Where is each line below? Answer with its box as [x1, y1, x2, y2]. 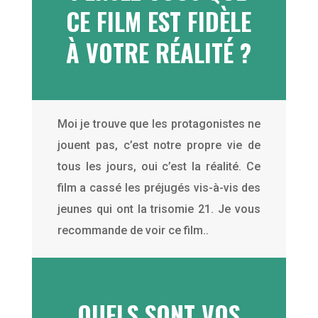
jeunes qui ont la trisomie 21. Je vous [57, 202, 261, 216]
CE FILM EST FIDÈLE [66, 2, 252, 39]
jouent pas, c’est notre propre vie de [57, 138, 261, 152]
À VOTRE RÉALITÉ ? [66, 33, 252, 70]
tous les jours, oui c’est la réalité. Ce [57, 159, 261, 173]
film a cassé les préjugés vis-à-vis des [57, 180, 261, 194]
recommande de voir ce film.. [57, 223, 209, 237]
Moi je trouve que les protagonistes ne [57, 116, 261, 131]
